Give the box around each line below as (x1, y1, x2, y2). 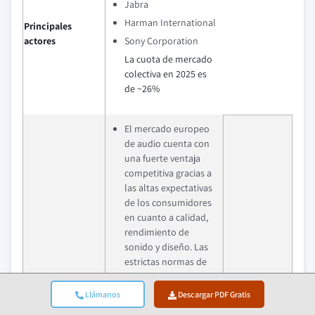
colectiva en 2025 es (124, 67, 207, 80)
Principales (24, 19, 72, 32)
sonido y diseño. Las (124, 240, 208, 253)
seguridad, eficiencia (124, 284, 208, 297)
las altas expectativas (124, 181, 212, 194)
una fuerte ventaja (124, 151, 200, 165)
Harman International (124, 15, 216, 29)
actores (24, 34, 56, 47)
